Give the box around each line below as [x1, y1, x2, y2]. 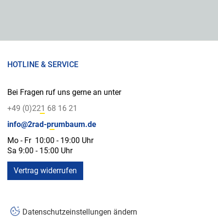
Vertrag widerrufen [14, 165, 77, 175]
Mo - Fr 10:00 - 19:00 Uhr [7, 135, 93, 145]
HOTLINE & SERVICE [7, 59, 78, 69]
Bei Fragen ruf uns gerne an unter [7, 87, 121, 97]
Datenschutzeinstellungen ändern [22, 207, 137, 217]
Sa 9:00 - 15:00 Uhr [7, 145, 73, 155]
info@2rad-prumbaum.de [7, 119, 96, 129]
